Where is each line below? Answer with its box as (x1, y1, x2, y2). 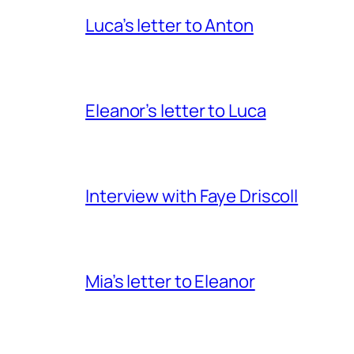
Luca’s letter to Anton (85, 13, 254, 37)
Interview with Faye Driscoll (85, 183, 299, 208)
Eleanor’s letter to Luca (85, 98, 266, 122)
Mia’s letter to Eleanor (85, 269, 255, 293)
